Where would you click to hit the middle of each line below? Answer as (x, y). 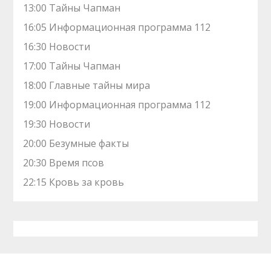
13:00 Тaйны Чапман (72, 8)
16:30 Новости (57, 47)
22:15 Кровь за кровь (74, 182)
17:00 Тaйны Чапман (72, 66)
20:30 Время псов (64, 163)
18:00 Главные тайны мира (87, 85)
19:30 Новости (57, 124)
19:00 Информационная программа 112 (117, 105)
